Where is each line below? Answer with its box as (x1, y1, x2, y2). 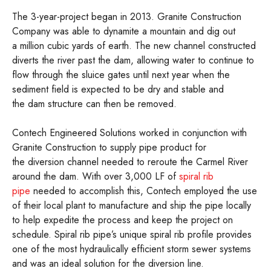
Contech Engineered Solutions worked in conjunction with (12, 126, 247, 140)
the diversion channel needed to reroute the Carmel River (12, 155, 248, 169)
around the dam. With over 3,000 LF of (12, 169, 176, 183)
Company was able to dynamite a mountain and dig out (12, 24, 235, 38)
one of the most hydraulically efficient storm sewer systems (12, 242, 251, 256)
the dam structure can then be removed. (12, 97, 177, 111)
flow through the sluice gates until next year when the (12, 68, 230, 82)
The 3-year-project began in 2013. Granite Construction (12, 10, 241, 24)
